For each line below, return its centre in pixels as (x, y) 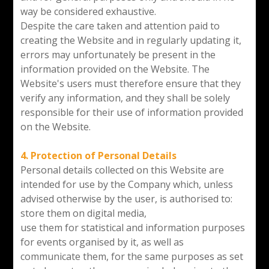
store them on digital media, (83, 213)
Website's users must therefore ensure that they (130, 83)
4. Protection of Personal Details (99, 155)
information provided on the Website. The (115, 69)
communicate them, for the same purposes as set (131, 256)
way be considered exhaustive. (89, 11)
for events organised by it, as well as (102, 242)
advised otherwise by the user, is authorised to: (126, 198)
